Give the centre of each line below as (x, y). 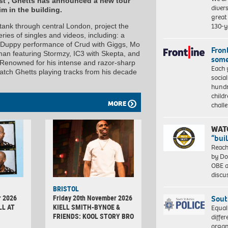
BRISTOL (66, 188)
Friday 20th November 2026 (92, 197)
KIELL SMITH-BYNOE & (86, 207)
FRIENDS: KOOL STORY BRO (93, 216)
